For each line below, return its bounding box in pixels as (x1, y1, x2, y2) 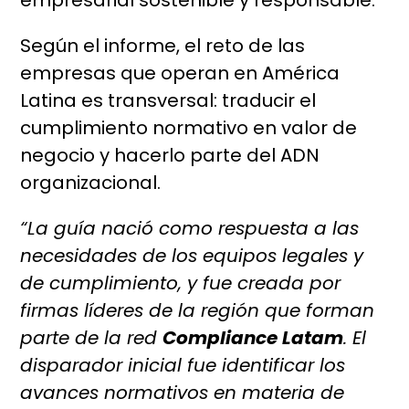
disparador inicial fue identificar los (20, 352, 346, 379)
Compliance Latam (163, 325, 344, 351)
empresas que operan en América (20, 60, 341, 87)
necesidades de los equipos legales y (20, 243, 364, 269)
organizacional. (20, 170, 162, 196)
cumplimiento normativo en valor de (20, 115, 358, 142)
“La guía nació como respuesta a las (20, 215, 360, 242)
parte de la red (20, 325, 163, 351)
